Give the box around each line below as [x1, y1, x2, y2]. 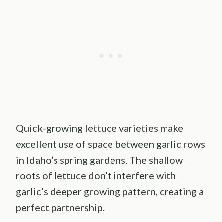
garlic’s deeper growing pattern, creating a [16, 185, 204, 198]
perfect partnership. [16, 201, 105, 214]
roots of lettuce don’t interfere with [16, 169, 176, 182]
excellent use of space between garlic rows [16, 138, 205, 150]
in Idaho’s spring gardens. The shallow [16, 154, 183, 166]
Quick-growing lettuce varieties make [16, 122, 183, 134]
